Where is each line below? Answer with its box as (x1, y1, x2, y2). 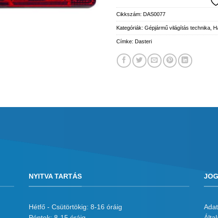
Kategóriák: (116, 24, 145, 31)
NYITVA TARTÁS (29, 173, 82, 181)
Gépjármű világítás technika (145, 24, 210, 31)
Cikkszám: (116, 11, 143, 17)
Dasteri (135, 38, 152, 44)
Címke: (116, 38, 135, 44)
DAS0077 (143, 11, 165, 17)
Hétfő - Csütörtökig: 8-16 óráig (29, 203, 122, 211)
